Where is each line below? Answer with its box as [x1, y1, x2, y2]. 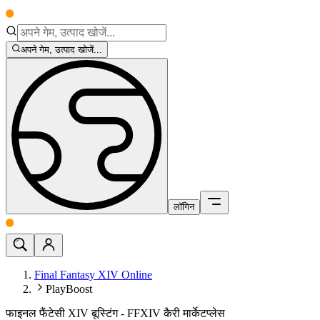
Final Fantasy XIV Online [34, 269, 152, 281]
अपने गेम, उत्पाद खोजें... [21, 44, 103, 56]
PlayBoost [46, 283, 92, 296]
